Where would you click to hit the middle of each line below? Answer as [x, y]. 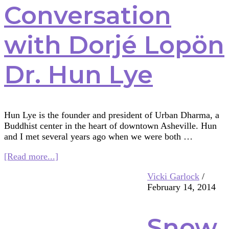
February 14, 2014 [181, 187]
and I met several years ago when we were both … [98, 136]
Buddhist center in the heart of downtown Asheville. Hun [110, 125]
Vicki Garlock [173, 176]
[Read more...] [31, 156]
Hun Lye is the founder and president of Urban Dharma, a [112, 115]
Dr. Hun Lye [78, 74]
